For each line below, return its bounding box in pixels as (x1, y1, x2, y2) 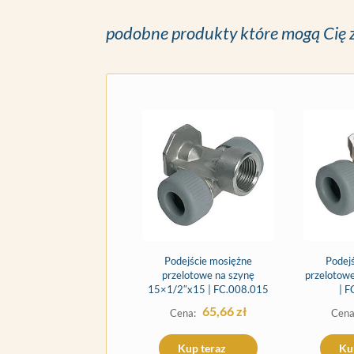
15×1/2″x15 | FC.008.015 (148, 282, 269, 296)
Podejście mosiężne (164, 254, 253, 267)
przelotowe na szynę (162, 268, 255, 281)
